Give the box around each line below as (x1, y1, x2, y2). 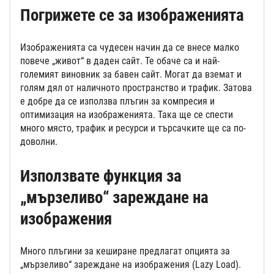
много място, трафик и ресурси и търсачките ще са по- (20, 122, 246, 135)
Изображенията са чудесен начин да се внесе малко (20, 42, 239, 54)
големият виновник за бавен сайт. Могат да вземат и (20, 68, 242, 81)
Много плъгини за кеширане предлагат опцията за (20, 245, 230, 257)
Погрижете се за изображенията (20, 6, 244, 26)
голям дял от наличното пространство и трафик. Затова (20, 82, 252, 94)
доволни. (20, 136, 57, 148)
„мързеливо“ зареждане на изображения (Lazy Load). (20, 259, 241, 271)
